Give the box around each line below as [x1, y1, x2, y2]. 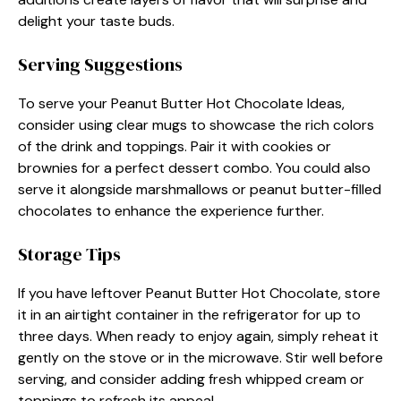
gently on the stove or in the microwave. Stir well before [18, 348, 383, 367]
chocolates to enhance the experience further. [18, 201, 324, 220]
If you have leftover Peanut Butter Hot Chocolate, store [18, 284, 380, 303]
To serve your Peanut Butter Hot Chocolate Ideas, [18, 94, 345, 113]
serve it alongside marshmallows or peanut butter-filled [18, 180, 381, 199]
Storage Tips [18, 242, 121, 267]
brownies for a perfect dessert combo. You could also [18, 158, 371, 177]
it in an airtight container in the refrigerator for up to [18, 305, 361, 324]
